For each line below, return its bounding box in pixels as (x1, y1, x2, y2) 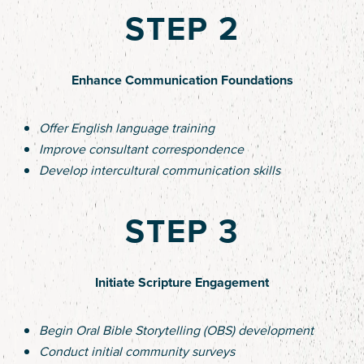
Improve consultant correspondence (39, 140, 244, 158)
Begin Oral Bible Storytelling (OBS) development (39, 321, 314, 340)
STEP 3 (125, 207, 239, 255)
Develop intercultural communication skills (39, 161, 280, 180)
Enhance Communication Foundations (71, 71, 293, 90)
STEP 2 (124, 5, 240, 53)
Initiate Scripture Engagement (95, 273, 269, 292)
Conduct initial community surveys (39, 342, 235, 361)
